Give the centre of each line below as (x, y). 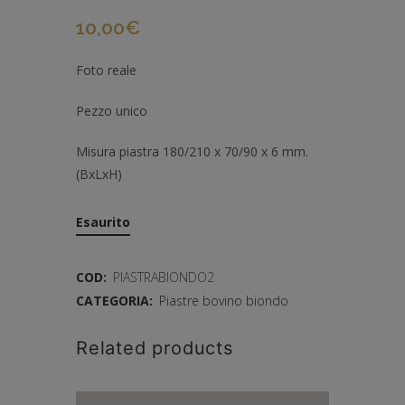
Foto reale (106, 70)
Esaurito (103, 221)
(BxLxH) (99, 174)
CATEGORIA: (116, 300)
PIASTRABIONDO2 (164, 277)
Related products (155, 348)
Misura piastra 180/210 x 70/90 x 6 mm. (192, 151)
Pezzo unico (112, 110)
